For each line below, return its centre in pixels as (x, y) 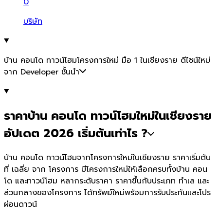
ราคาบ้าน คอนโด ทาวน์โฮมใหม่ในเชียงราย (108, 116)
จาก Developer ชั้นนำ (42, 72)
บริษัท (33, 21)
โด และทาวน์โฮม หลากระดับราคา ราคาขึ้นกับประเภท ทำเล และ (107, 181)
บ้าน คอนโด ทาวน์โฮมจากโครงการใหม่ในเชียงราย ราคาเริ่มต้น (107, 157)
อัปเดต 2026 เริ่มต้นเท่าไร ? (76, 133)
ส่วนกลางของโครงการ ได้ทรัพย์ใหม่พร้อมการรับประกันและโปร (107, 192)
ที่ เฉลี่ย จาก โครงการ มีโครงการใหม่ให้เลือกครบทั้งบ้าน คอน (106, 169)
